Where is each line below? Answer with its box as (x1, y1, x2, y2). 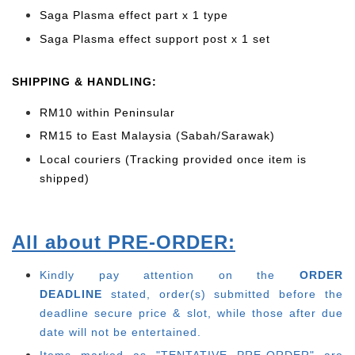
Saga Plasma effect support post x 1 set (40, 32, 270, 45)
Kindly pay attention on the (40, 268, 276, 281)
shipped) (40, 171, 90, 185)
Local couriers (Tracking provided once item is (40, 152, 307, 166)
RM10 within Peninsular (40, 105, 179, 119)
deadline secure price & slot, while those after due (40, 306, 343, 319)
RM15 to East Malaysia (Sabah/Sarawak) (40, 129, 275, 143)
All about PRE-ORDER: (12, 231, 235, 253)
